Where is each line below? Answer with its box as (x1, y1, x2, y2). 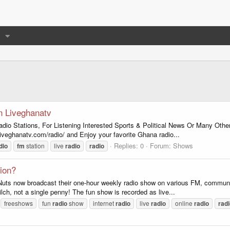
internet (93, 198, 116, 207)
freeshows (4, 198, 33, 207)
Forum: (150, 140, 173, 150)
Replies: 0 (114, 140, 144, 150)
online (175, 198, 194, 207)
